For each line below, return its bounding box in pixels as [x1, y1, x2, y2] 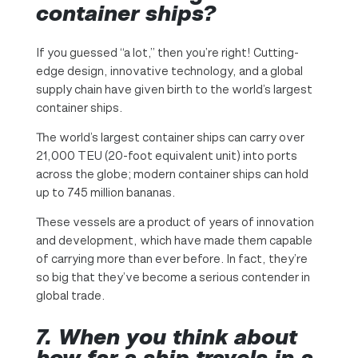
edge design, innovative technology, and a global [35, 64, 303, 78]
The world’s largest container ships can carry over [35, 130, 304, 145]
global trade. [35, 288, 105, 303]
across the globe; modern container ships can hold [35, 167, 308, 181]
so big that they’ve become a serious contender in [35, 270, 310, 284]
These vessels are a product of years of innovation [35, 215, 314, 229]
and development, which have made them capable [35, 233, 312, 248]
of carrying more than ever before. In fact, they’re [35, 252, 308, 266]
